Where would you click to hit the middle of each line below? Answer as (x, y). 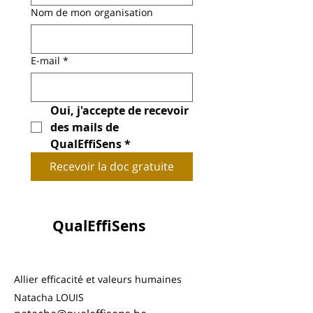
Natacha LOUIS (49, 297)
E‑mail (45, 60)
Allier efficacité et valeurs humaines (98, 279)
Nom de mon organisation (92, 12)
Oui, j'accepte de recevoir (119, 110)
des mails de (85, 127)
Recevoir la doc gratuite (112, 166)
